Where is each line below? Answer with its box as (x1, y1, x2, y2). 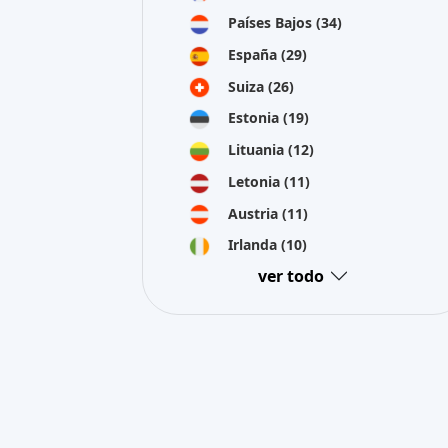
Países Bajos (228, 13, 316, 32)
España (228, 44, 281, 64)
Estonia (228, 108, 283, 128)
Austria (228, 203, 282, 223)
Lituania (228, 140, 288, 159)
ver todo (257, 264, 324, 287)
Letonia (228, 171, 284, 191)
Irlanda (228, 235, 281, 255)
